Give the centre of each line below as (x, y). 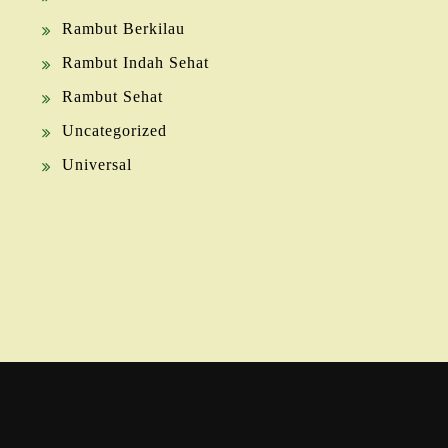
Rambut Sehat (112, 96)
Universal (97, 164)
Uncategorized (114, 130)
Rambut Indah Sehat (135, 62)
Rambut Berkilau (123, 28)
